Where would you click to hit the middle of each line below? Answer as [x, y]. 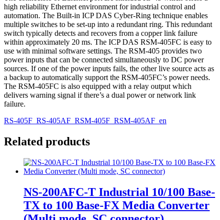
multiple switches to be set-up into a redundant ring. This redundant [108, 24]
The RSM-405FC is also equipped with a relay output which [98, 86]
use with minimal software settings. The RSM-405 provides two [103, 51]
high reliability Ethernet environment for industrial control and [100, 6]
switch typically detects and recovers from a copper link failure [101, 33]
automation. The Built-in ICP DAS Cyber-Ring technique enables [106, 15]
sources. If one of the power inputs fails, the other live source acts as [109, 68]
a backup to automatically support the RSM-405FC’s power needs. [107, 77]
